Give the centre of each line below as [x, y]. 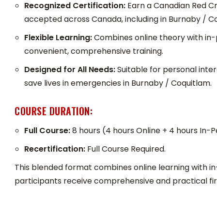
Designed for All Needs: [70, 70]
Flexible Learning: [58, 38]
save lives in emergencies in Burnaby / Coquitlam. [118, 83]
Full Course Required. [125, 149]
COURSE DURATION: [54, 111]
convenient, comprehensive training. [94, 51]
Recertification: [55, 149]
